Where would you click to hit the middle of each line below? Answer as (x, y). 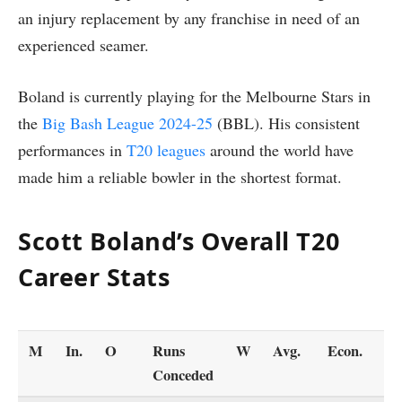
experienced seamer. (83, 44)
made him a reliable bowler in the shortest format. (180, 177)
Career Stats (94, 276)
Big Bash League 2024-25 (127, 123)
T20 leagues (166, 150)
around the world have (280, 150)
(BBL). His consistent (286, 123)
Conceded (184, 376)
